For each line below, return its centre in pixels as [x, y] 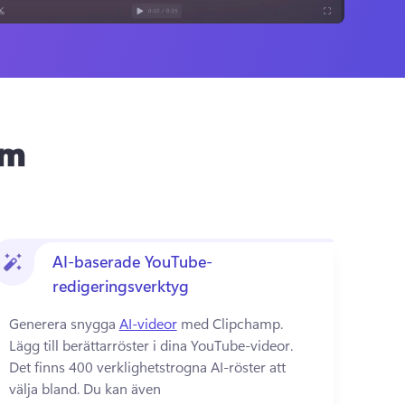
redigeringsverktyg [120, 286]
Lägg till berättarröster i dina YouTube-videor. [151, 345]
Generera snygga [64, 323]
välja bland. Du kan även [86, 388]
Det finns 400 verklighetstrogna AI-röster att [147, 367]
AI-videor [148, 323]
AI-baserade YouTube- [132, 261]
